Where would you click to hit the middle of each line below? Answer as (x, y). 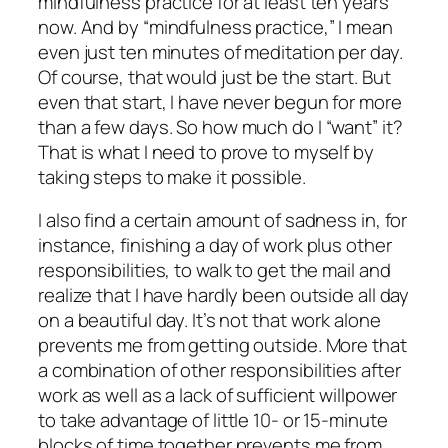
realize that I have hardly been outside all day (224, 295)
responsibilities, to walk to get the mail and (214, 270)
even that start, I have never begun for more (220, 101)
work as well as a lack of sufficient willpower (218, 395)
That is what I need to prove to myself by (206, 151)
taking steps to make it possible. (172, 176)
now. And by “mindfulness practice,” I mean (215, 26)
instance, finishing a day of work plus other (215, 245)
